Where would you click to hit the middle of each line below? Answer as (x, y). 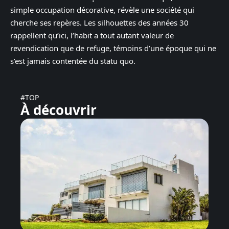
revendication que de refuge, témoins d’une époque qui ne (113, 48)
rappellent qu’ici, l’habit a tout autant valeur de (92, 36)
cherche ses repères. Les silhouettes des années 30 (99, 23)
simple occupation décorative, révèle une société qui (102, 10)
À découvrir (59, 110)
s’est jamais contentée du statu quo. (73, 61)
